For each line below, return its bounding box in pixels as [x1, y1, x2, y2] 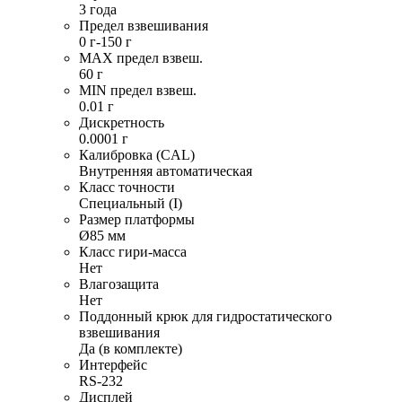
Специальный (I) [79, 196, 182, 212]
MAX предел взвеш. [79, 50, 203, 66]
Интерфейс [79, 357, 147, 373]
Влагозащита [79, 276, 159, 293]
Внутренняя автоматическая [79, 163, 252, 179]
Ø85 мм [79, 228, 126, 244]
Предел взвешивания [79, 18, 208, 34]
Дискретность [79, 115, 164, 131]
